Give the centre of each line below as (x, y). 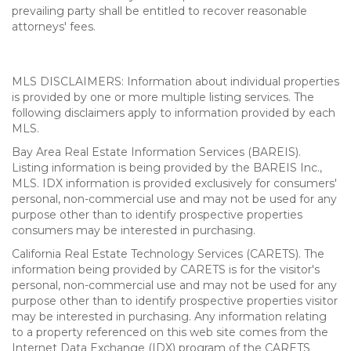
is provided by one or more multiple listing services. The (163, 97)
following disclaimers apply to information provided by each (174, 113)
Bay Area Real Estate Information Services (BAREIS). (156, 152)
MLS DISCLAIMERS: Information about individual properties (175, 81)
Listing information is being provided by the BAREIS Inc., (167, 168)
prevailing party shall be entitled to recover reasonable (159, 11)
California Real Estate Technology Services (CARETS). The (168, 254)
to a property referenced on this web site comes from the (170, 332)
